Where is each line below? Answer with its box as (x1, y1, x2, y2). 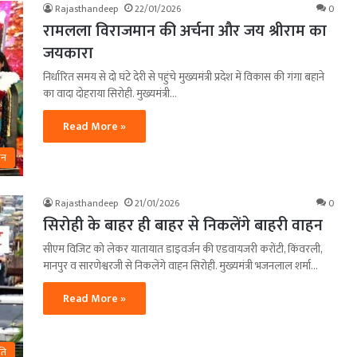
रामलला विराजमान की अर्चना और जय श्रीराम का (43, 17, 327, 45)
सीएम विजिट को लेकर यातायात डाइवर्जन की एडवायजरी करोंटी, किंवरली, (43, 239, 322, 258)
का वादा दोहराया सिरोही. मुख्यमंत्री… (43, 84, 177, 103)
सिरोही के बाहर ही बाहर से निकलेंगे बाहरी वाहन (43, 211, 323, 239)
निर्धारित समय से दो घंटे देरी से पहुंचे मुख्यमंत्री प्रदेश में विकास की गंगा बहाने (43, 67, 324, 86)
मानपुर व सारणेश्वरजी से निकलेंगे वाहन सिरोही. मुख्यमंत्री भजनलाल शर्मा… (43, 256, 318, 275)
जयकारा (43, 39, 93, 67)
